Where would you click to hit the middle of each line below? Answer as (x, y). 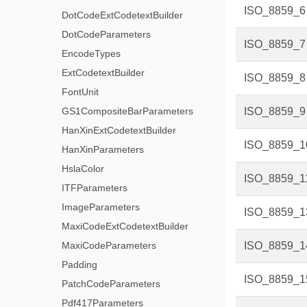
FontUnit (80, 92)
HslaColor (83, 169)
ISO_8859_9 (274, 111)
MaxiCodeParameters (109, 245)
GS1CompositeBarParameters (127, 111)
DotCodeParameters (106, 34)
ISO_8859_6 (274, 11)
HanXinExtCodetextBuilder (119, 130)
